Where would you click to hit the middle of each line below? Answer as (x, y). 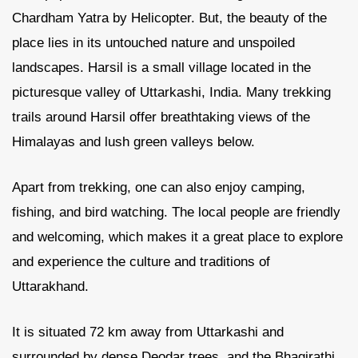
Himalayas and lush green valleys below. (133, 142)
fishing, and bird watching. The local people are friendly (176, 212)
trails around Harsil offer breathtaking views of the (161, 117)
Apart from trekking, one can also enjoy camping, (159, 187)
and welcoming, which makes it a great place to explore (177, 237)
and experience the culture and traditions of (141, 262)
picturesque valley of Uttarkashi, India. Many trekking (171, 92)
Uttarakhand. (50, 286)
